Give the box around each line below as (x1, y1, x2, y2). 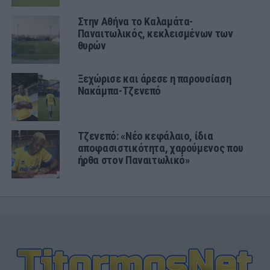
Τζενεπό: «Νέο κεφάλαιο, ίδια (77, 129, 213, 142)
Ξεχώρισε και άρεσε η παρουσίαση (77, 72, 231, 85)
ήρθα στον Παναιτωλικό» (77, 153, 190, 166)
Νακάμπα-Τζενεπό (77, 84, 162, 97)
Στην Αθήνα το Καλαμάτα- (77, 14, 193, 28)
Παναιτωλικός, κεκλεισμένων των (77, 27, 233, 40)
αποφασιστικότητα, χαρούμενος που (77, 141, 243, 154)
